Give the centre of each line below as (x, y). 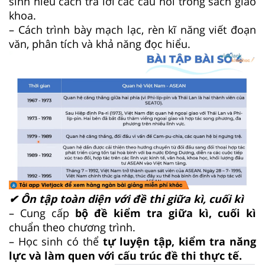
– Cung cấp (42, 213)
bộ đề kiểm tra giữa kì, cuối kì (166, 213)
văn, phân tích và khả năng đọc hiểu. (100, 43)
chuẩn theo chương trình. (72, 227)
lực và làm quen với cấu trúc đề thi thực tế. (125, 255)
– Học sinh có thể (56, 241)
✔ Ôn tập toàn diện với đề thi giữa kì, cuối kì (126, 198)
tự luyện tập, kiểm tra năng (179, 241)
